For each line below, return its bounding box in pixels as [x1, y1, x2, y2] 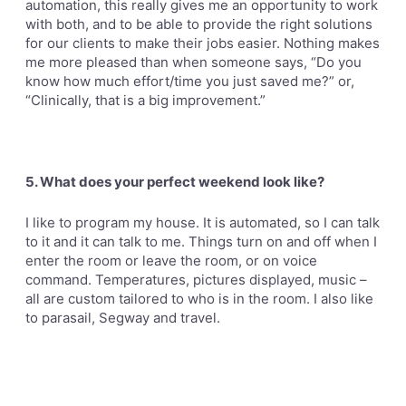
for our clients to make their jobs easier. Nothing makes [25, 34, 380, 52]
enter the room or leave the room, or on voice [25, 252, 317, 269]
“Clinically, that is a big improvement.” [25, 92, 266, 109]
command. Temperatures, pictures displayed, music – [25, 271, 367, 288]
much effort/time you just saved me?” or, [94, 72, 354, 90]
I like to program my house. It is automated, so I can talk [25, 214, 380, 231]
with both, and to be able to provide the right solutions [25, 15, 372, 33]
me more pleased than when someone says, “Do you [25, 53, 362, 71]
